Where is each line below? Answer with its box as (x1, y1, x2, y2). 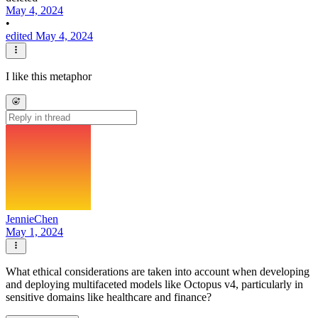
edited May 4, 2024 (6, 30, 93, 43)
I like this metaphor (6, 70, 92, 82)
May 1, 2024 (6, 226, 63, 238)
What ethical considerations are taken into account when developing (6, 265, 309, 278)
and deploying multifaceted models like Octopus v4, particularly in (6, 278, 303, 291)
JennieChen (6, 213, 58, 226)
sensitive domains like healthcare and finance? (6, 291, 212, 304)
